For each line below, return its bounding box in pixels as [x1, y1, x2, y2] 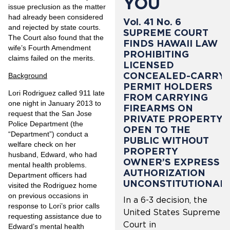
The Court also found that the [8, 33, 104, 42]
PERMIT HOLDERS [123, 81, 213, 92]
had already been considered [8, 12, 103, 21]
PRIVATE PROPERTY [123, 113, 223, 125]
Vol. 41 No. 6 [123, 16, 181, 28]
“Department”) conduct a [8, 130, 88, 139]
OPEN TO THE [123, 124, 190, 136]
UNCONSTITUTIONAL [123, 178, 226, 189]
